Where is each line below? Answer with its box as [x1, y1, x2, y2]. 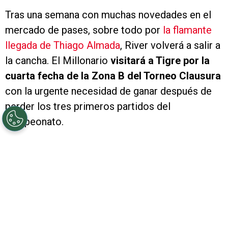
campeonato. [5, 115, 64, 128]
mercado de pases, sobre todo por [5, 23, 163, 36]
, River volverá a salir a [120, 39, 220, 51]
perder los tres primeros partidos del [5, 100, 170, 112]
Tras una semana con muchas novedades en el [5, 8, 211, 21]
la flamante [163, 23, 212, 36]
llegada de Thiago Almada [5, 39, 120, 51]
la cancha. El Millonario [5, 54, 108, 67]
